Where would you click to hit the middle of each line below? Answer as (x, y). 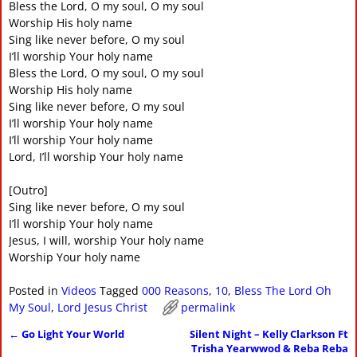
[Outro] (28, 190)
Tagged (119, 290)
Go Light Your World (71, 334)
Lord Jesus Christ (102, 307)
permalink (208, 307)
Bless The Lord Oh (282, 290)
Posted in (33, 290)
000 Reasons (175, 290)
